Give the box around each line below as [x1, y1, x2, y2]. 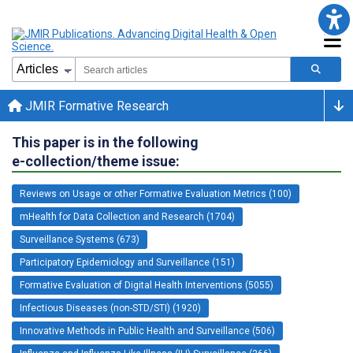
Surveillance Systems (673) [20, 233, 139, 245]
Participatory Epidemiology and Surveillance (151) [20, 256, 235, 268]
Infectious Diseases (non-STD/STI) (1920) [20, 302, 201, 314]
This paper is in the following [12, 133, 199, 150]
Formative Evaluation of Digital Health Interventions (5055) [20, 279, 273, 291]
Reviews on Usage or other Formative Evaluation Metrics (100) [20, 188, 292, 199]
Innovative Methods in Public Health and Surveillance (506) [20, 325, 275, 336]
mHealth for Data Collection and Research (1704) [20, 210, 235, 222]
